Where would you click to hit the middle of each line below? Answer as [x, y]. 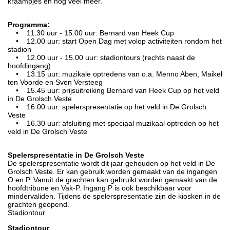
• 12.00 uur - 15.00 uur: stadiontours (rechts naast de [101, 57]
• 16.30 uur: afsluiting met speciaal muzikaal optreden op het [113, 123]
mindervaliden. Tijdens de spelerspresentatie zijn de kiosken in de [114, 196]
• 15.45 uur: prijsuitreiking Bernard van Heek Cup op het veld [113, 90]
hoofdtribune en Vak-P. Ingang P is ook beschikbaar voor [100, 188]
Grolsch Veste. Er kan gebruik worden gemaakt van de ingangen [112, 171]
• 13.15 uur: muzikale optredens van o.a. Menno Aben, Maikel [115, 74]
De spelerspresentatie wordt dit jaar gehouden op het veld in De [111, 163]
